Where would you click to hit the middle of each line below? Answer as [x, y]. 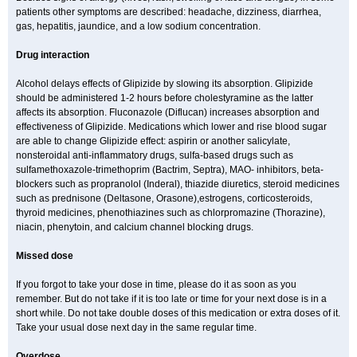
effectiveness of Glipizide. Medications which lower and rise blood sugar [171, 127]
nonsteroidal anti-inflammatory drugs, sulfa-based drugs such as [155, 155]
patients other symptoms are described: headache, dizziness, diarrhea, [169, 12]
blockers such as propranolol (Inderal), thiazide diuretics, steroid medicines [178, 184]
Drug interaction [53, 55]
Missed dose [45, 256]
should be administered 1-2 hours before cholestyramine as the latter [165, 98]
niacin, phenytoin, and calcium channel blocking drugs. [135, 227]
